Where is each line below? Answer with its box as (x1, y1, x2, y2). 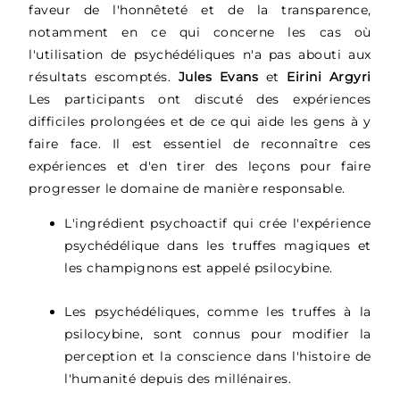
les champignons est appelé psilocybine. (64, 260, 333, 277)
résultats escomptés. (29, 68, 179, 85)
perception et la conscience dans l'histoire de (64, 348, 371, 365)
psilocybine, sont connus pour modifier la (64, 326, 371, 343)
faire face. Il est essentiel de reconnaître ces (29, 135, 371, 152)
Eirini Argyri (279, 68, 371, 85)
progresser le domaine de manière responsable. (29, 179, 346, 196)
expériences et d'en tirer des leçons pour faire (29, 157, 371, 174)
